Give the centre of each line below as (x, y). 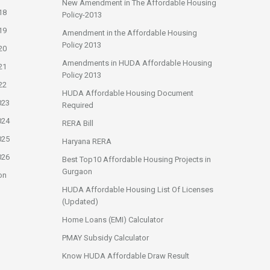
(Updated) (80, 202)
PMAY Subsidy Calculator (105, 238)
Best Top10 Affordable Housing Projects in (137, 159)
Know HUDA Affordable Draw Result (126, 256)
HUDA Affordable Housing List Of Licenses (138, 190)
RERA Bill (78, 123)
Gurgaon (77, 171)
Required (78, 105)
